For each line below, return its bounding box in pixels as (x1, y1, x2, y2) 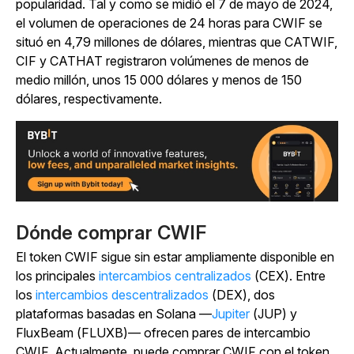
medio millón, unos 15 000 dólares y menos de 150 (16, 71, 302, 88)
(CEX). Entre (251, 267, 326, 284)
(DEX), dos (209, 286, 275, 303)
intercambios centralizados (99, 267, 251, 284)
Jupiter (212, 305, 250, 322)
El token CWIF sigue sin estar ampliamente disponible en (16, 248, 334, 265)
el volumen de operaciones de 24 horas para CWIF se (16, 14, 322, 31)
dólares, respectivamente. (16, 90, 162, 107)
